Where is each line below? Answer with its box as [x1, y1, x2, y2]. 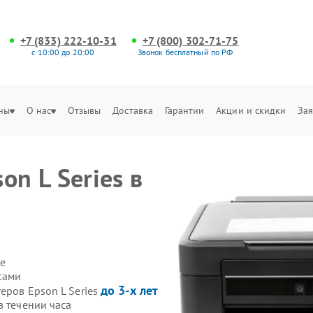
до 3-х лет [101, 282, 158, 298]
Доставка [112, 104, 154, 117]
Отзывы [67, 104, 101, 117]
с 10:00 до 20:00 [31, 46, 95, 57]
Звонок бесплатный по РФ [137, 46, 233, 57]
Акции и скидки [216, 104, 286, 117]
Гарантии [164, 104, 205, 117]
